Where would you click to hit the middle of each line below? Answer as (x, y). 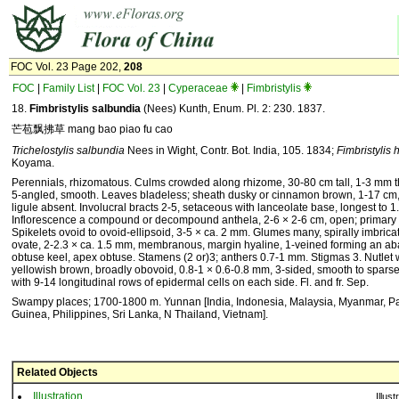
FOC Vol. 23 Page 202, (67, 67)
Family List (69, 88)
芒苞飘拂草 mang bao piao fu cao (92, 129)
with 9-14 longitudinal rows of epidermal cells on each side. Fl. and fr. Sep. (190, 282)
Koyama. (33, 163)
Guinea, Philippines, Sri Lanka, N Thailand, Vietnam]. (140, 314)
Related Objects (57, 372)
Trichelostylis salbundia (68, 151)
